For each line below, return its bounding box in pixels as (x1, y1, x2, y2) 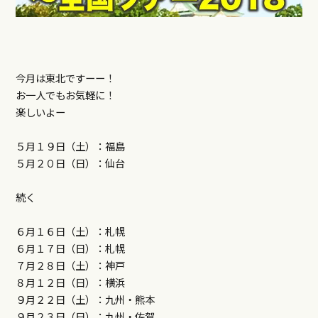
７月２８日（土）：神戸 (15, 258, 125, 273)
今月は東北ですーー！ (15, 70, 115, 86)
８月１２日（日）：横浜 (15, 275, 125, 290)
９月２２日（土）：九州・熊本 (15, 292, 155, 307)
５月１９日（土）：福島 (15, 138, 125, 154)
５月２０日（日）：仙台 (15, 155, 125, 171)
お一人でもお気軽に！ (15, 87, 115, 103)
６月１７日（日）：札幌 (15, 241, 125, 256)
